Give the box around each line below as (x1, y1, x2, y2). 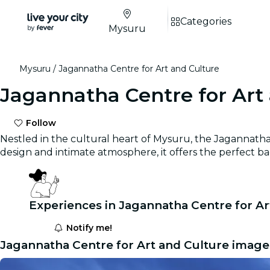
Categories (180, 16, 231, 27)
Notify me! (63, 222, 112, 233)
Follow (24, 118, 57, 128)
